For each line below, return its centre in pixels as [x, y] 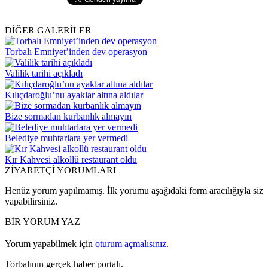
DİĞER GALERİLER [48, 30]
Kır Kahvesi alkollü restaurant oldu [71, 159]
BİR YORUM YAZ [42, 221]
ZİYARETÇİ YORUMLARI [60, 170]
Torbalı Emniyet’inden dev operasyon [76, 51]
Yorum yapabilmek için [50, 243]
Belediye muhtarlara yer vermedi [66, 138]
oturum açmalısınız [131, 243]
